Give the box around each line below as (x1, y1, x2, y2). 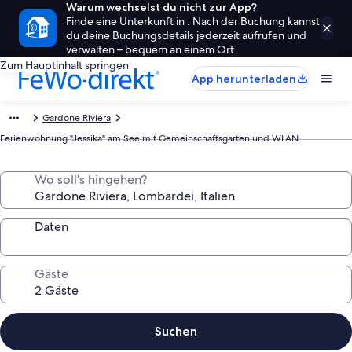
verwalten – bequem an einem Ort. (66, 42, 237, 57)
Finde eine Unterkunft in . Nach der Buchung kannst (66, 14, 320, 28)
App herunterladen (192, 71, 296, 86)
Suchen (155, 324, 197, 339)
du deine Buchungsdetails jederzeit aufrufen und (66, 28, 306, 42)
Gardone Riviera (42, 112, 111, 124)
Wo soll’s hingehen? (35, 171, 147, 188)
